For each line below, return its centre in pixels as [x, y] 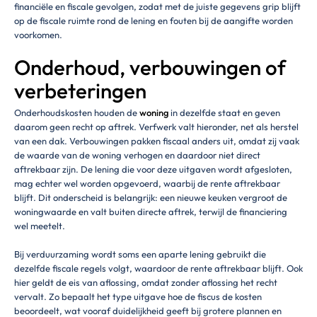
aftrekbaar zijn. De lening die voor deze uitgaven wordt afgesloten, [153, 169]
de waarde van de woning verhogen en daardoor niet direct [137, 155]
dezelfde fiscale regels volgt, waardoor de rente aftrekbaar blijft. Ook [158, 268]
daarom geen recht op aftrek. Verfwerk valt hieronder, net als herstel [156, 127]
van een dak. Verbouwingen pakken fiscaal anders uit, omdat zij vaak [157, 141]
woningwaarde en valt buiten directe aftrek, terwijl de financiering [151, 212]
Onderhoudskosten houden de [77, 113]
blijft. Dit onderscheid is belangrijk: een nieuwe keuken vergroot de [151, 198]
